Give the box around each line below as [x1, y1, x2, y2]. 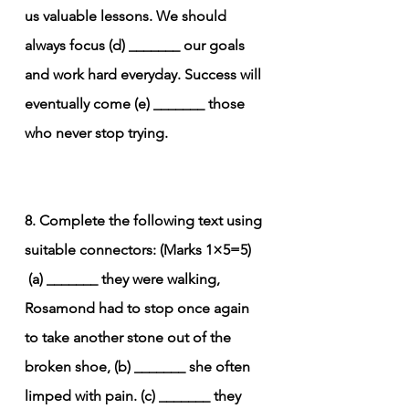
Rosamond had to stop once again [25, 299, 253, 317]
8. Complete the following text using [25, 211, 266, 229]
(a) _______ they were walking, [28, 269, 224, 288]
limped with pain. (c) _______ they [25, 386, 245, 404]
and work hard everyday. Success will [25, 65, 265, 83]
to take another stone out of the [25, 328, 235, 346]
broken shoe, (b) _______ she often [25, 357, 254, 375]
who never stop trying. [25, 123, 168, 142]
